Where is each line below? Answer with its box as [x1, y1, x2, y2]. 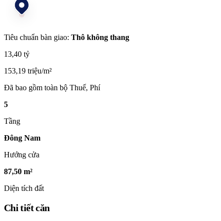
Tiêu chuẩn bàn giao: [4, 33, 71, 41]
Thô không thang [71, 33, 129, 41]
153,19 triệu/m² [4, 66, 52, 75]
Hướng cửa [4, 150, 39, 159]
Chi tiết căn [4, 202, 50, 214]
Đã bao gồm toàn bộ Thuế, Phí [4, 83, 100, 92]
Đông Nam [4, 133, 40, 142]
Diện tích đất [4, 184, 44, 192]
